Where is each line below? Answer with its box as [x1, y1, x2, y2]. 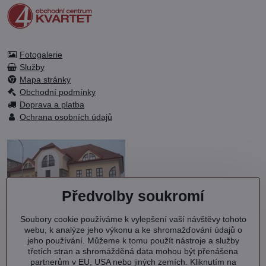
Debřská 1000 [7, 232, 60, 242]
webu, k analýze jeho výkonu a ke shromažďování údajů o [24, 225, 242, 235]
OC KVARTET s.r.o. [7, 219, 83, 229]
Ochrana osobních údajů [20, 112, 112, 122]
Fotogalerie [20, 50, 62, 59]
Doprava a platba [20, 100, 84, 109]
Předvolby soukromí [62, 188, 204, 204]
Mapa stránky [20, 75, 71, 84]
